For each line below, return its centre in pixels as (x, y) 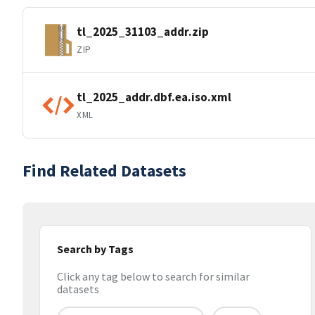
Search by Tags (95, 249)
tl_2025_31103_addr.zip (143, 31)
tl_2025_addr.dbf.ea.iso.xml (154, 97)
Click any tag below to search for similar (153, 277)
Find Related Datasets (104, 171)
